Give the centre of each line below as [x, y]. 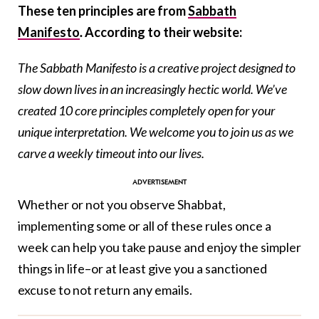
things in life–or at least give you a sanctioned [142, 269]
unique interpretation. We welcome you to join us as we [156, 132]
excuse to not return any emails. [105, 290]
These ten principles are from [103, 11]
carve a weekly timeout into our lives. [111, 153]
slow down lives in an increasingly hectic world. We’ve [152, 89]
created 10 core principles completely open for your [146, 111]
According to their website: [163, 32]
